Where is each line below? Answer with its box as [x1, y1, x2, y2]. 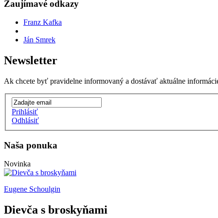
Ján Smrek [23, 36, 55, 44]
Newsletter [4, 54, 57, 67]
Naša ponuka [4, 140, 57, 150]
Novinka [4, 160, 31, 168]
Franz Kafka [23, 18, 62, 27]
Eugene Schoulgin [4, 185, 60, 194]
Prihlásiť [12, 107, 38, 116]
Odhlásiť [12, 116, 39, 125]
